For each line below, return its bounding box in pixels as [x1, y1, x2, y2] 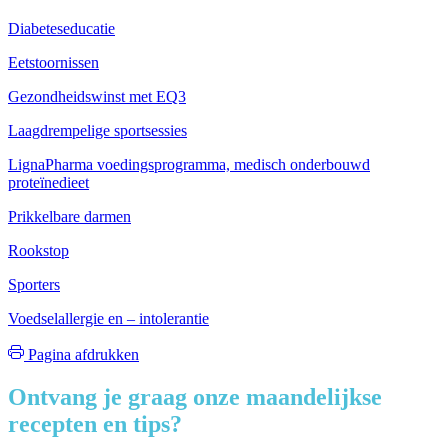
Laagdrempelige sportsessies [8, 121, 187, 139]
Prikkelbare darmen [8, 207, 131, 225]
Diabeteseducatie [8, 19, 115, 37]
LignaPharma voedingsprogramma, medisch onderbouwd [8, 155, 370, 173]
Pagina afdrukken [24, 345, 139, 363]
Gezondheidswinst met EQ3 [8, 87, 186, 105]
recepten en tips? [8, 410, 182, 437]
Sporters [8, 275, 60, 293]
